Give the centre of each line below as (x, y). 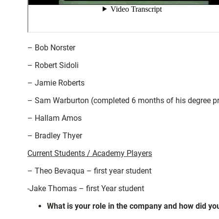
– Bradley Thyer (55, 136)
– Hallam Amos (55, 118)
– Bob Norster (51, 48)
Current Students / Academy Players (90, 153)
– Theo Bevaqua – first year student (89, 171)
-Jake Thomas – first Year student (86, 188)
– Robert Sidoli (53, 65)
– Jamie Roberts (56, 83)
